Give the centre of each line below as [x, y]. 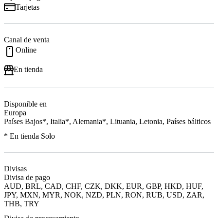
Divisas [15, 168]
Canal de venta [27, 39]
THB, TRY [22, 203]
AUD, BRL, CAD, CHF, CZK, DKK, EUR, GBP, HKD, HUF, [104, 186]
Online [26, 50]
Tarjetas [27, 7]
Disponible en [25, 104]
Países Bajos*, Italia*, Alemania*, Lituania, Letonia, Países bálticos [107, 121]
